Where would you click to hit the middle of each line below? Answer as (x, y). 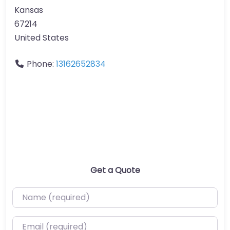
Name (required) (46, 194)
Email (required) (44, 223)
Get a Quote (115, 170)
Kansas (29, 10)
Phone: (41, 64)
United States (42, 37)
